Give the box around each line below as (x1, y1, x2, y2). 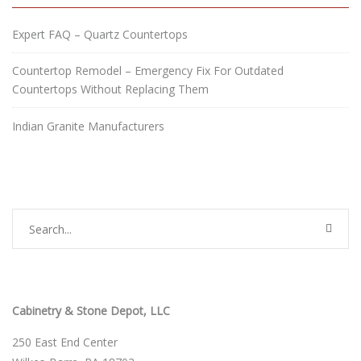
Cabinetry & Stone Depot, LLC (12, 303, 170, 319)
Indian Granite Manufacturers (12, 118, 164, 135)
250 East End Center (12, 334, 118, 351)
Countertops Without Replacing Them (12, 81, 209, 98)
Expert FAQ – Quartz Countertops (12, 27, 188, 43)
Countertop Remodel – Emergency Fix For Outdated (12, 63, 284, 79)
